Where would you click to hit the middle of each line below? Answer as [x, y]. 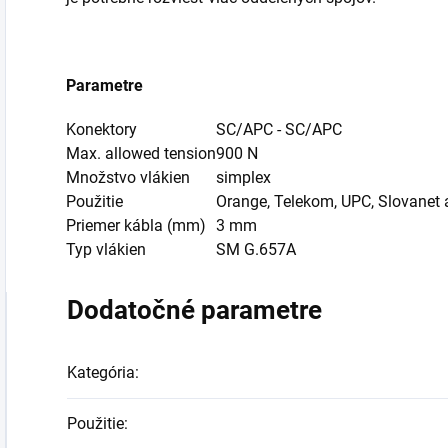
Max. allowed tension [141, 153]
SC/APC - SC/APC [279, 129]
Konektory [101, 129]
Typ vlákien [106, 249]
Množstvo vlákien [128, 177]
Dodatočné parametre [194, 310]
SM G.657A [256, 249]
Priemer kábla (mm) [136, 225]
